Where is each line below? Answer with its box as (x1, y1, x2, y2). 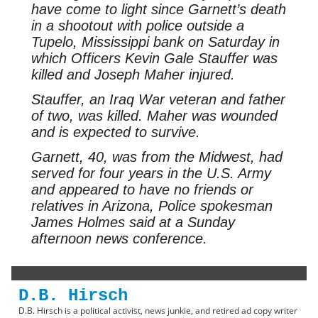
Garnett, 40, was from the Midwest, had (31, 148, 283, 165)
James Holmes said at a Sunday (31, 214, 235, 230)
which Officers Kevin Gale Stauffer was (31, 50, 278, 66)
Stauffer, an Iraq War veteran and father (31, 91, 285, 107)
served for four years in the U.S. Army (31, 165, 271, 181)
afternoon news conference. (31, 230, 207, 246)
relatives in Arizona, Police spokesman (31, 197, 273, 214)
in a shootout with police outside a (31, 17, 244, 33)
